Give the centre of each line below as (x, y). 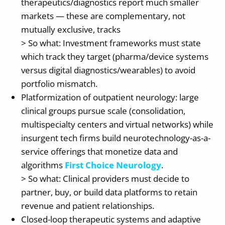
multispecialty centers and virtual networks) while (117, 124)
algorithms (43, 165)
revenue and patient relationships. (88, 205)
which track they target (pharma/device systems (115, 56)
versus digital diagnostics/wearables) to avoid (108, 70)
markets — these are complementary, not (103, 16)
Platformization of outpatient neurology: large (110, 97)
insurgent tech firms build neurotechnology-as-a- (116, 138)
